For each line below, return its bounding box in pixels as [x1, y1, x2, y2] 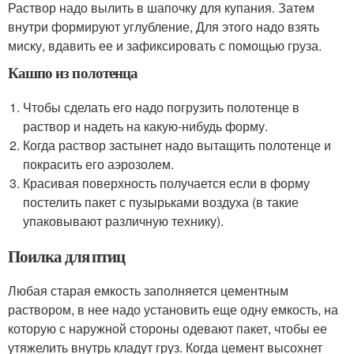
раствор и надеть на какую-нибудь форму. [23, 116, 269, 135]
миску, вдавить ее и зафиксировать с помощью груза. [8, 36, 322, 55]
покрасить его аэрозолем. [23, 154, 175, 173]
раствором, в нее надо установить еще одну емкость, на [8, 299, 338, 318]
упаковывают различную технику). [23, 211, 224, 230]
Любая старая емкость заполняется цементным [8, 281, 288, 299]
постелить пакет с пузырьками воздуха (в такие [23, 192, 299, 211]
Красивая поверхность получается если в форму [23, 173, 311, 192]
